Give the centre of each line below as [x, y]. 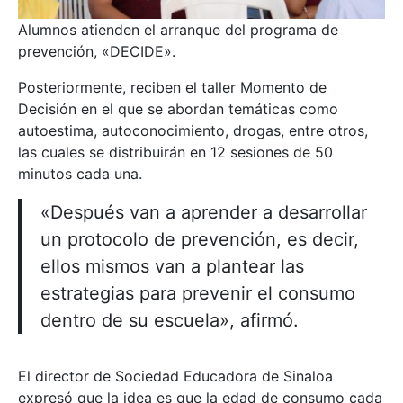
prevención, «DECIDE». [97, 51]
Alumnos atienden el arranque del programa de [178, 29]
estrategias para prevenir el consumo [198, 293]
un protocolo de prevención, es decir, [200, 239]
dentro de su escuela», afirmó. [170, 320]
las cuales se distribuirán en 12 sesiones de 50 [175, 152]
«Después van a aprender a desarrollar [204, 212]
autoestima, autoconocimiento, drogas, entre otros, [193, 130]
